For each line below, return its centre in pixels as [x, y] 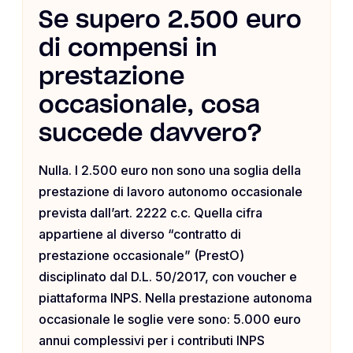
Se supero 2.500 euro [170, 21]
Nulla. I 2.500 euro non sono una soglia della [170, 171]
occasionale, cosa [149, 106]
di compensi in [128, 49]
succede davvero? [150, 134]
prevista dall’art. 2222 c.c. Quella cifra [150, 213]
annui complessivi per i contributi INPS [152, 341]
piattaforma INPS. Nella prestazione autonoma [175, 298]
